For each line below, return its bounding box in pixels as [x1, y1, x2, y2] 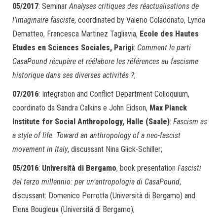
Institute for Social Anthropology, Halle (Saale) [12, 117, 170, 126]
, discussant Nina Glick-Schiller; [68, 145, 162, 154]
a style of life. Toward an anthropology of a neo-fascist [12, 131, 181, 140]
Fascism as [173, 117, 207, 126]
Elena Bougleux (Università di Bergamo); [12, 205, 135, 214]
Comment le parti [137, 43, 191, 52]
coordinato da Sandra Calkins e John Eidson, [12, 103, 149, 112]
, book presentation [116, 163, 178, 173]
